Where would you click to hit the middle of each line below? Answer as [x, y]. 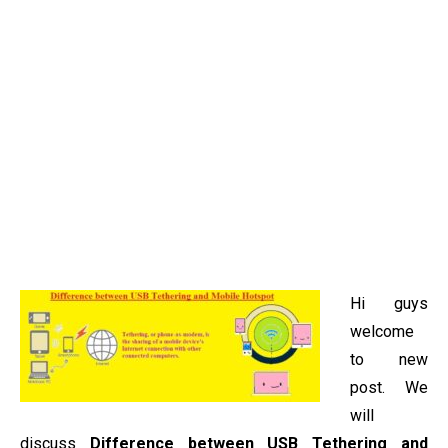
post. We [389, 387]
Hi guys [389, 303]
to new [389, 359]
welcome [382, 331]
